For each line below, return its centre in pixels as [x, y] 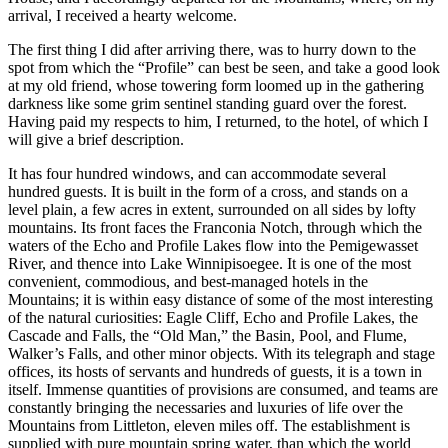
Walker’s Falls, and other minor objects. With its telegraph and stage [221, 354]
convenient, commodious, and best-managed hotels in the [188, 282]
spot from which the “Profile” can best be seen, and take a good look [224, 68]
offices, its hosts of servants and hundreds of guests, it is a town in [215, 372]
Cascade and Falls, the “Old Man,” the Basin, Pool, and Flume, [207, 336]
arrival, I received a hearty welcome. [122, 16]
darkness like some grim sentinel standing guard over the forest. [207, 104]
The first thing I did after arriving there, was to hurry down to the [212, 50]
